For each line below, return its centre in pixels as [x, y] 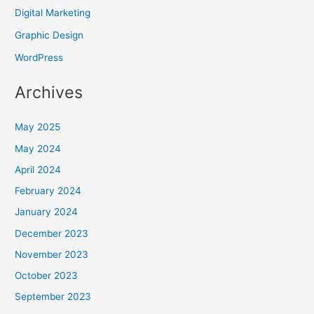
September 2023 [53, 297]
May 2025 [38, 127]
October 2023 [47, 276]
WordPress [39, 58]
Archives [49, 93]
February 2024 [48, 191]
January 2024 [47, 212]
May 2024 [38, 148]
